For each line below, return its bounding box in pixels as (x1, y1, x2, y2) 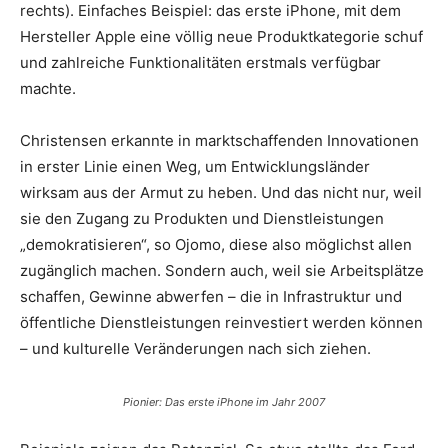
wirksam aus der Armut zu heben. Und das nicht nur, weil (20, 183, 422, 202)
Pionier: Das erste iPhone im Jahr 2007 (123, 395, 325, 409)
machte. (20, 79, 76, 98)
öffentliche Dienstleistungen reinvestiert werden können (20, 313, 423, 332)
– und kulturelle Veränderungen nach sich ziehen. (20, 339, 371, 358)
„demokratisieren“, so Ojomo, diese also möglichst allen (20, 235, 412, 254)
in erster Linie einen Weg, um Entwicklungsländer (20, 157, 370, 176)
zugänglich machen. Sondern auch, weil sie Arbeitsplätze (20, 261, 424, 280)
